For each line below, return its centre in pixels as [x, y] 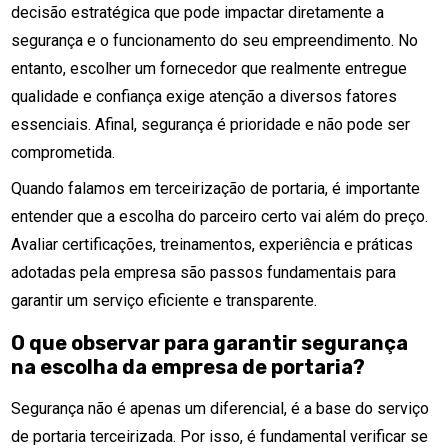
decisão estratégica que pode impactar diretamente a [198, 12]
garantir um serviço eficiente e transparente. [164, 300]
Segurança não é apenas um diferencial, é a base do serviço [220, 408]
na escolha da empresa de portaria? [188, 367]
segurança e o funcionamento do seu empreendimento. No [215, 40]
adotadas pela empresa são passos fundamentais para [204, 272]
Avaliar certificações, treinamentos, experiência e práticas [212, 244]
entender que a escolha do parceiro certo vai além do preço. [220, 216]
